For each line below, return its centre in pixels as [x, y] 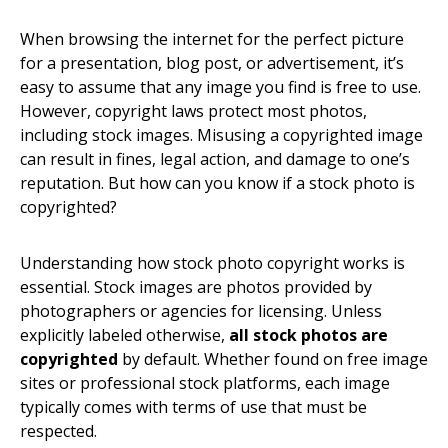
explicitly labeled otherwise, [124, 335]
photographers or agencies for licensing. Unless [201, 311]
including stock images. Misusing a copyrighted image [221, 135]
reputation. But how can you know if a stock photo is [217, 183]
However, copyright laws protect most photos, [193, 111]
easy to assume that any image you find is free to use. [220, 87]
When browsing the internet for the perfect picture [212, 39]
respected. [58, 431]
